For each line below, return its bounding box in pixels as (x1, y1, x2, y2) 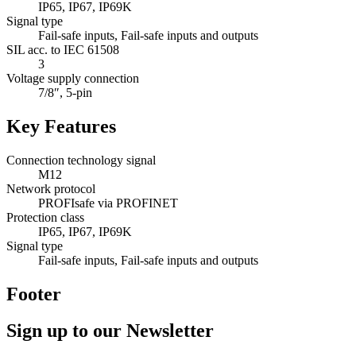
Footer (6, 283, 61, 304)
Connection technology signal (6, 153, 156, 167)
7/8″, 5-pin (38, 85, 92, 99)
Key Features (6, 115, 116, 137)
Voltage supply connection (6, 71, 139, 85)
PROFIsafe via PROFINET (38, 195, 178, 210)
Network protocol (6, 181, 95, 195)
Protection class (6, 210, 84, 224)
